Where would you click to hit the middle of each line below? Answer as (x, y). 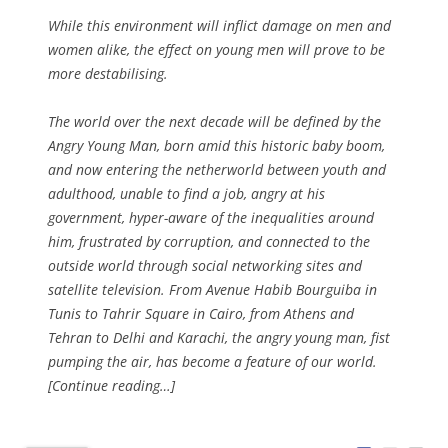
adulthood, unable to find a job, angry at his (186, 193)
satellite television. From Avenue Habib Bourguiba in (212, 289)
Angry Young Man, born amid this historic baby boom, (216, 145)
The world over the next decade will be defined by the (214, 121)
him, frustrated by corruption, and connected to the (209, 241)
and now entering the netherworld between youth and (217, 169)
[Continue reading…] (111, 385)
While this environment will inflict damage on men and (219, 25)
